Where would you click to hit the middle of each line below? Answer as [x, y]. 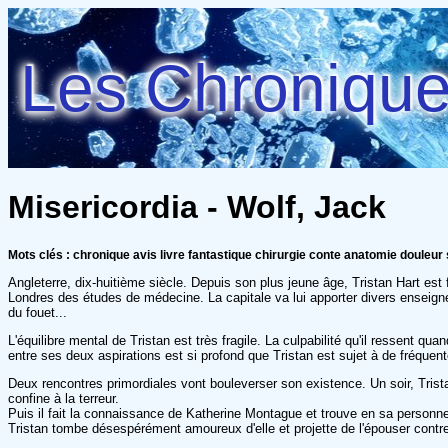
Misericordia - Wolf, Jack [197, 207]
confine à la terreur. [63, 398]
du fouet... [37, 312]
